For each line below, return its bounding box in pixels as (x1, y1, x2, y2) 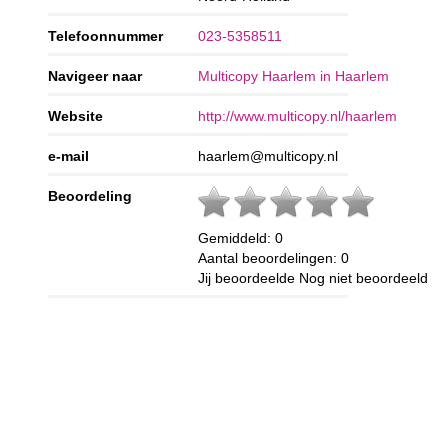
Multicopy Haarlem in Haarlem (198, 67, 390, 84)
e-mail (48, 147, 90, 164)
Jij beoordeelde (198, 269, 300, 286)
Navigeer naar (48, 67, 143, 84)
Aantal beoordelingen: (198, 249, 342, 266)
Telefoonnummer (48, 27, 164, 44)
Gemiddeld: (198, 229, 276, 246)
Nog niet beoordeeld (299, 269, 429, 286)
